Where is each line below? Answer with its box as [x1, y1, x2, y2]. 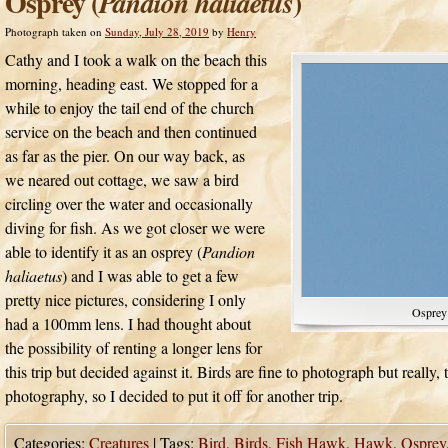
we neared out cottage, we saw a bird [5, 169, 239, 190]
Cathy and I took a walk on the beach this [5, 49, 267, 70]
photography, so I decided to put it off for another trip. [5, 385, 343, 406]
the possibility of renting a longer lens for [5, 337, 262, 358]
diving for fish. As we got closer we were [5, 217, 265, 238]
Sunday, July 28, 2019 [105, 24, 209, 39]
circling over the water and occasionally [5, 193, 253, 214]
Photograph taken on [5, 24, 102, 39]
